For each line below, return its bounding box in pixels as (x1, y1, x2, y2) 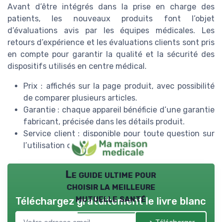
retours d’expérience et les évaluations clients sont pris (7, 37, 215, 47)
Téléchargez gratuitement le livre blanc (15, 195, 206, 207)
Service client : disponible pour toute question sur (23, 128, 215, 138)
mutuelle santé (76, 192, 146, 205)
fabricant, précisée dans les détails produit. (23, 116, 185, 126)
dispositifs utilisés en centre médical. (7, 61, 147, 71)
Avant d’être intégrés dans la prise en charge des (7, 1, 215, 11)
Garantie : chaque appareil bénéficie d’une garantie (23, 105, 215, 114)
